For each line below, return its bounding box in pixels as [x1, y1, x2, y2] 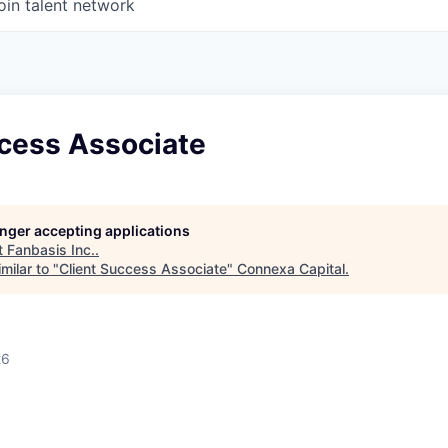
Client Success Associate [59, 260, 227, 277]
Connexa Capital [237, 260, 345, 277]
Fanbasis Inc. [7, 241, 95, 258]
